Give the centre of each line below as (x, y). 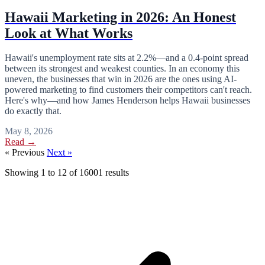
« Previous (26, 153)
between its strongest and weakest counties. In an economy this (122, 69)
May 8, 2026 (29, 131)
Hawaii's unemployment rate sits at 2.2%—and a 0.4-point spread (127, 58)
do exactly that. (33, 111)
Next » (59, 153)
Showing (23, 173)
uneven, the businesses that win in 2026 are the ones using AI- (121, 79)
